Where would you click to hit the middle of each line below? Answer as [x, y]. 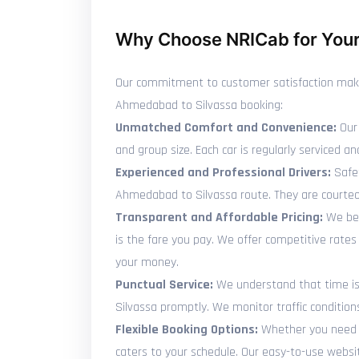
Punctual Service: [164, 285]
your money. [147, 262]
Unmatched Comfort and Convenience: [226, 128]
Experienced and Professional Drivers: [223, 173]
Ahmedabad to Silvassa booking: [199, 105]
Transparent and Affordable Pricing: [219, 218]
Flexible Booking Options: [187, 330]
